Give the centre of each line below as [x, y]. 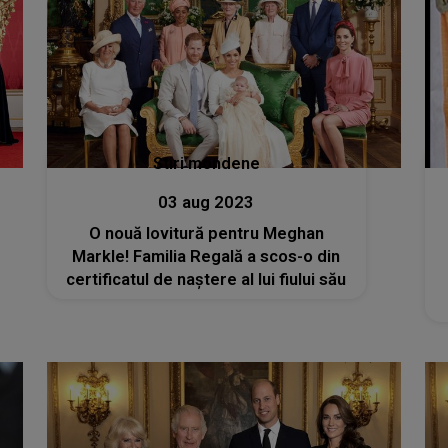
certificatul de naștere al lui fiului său [206, 280]
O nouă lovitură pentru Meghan [206, 234]
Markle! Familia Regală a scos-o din [206, 257]
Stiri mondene [206, 164]
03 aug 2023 [206, 203]
